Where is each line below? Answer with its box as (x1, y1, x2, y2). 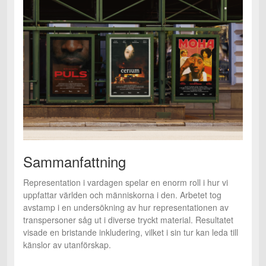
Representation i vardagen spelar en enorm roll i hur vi (23, 176, 228, 188)
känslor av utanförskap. (23, 238, 111, 251)
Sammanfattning (23, 150, 126, 172)
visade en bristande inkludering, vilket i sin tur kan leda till (23, 226, 238, 238)
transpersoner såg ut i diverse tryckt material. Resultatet (23, 213, 233, 226)
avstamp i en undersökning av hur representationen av (23, 201, 229, 213)
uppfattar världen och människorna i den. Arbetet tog (23, 188, 221, 201)
